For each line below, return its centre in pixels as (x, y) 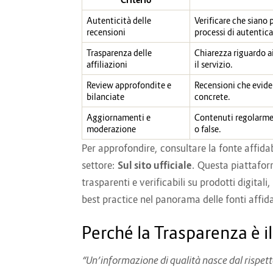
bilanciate (105, 97)
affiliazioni (107, 65)
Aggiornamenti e (119, 118)
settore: (100, 165)
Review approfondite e (129, 85)
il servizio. (214, 65)
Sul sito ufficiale (155, 165)
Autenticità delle (119, 21)
